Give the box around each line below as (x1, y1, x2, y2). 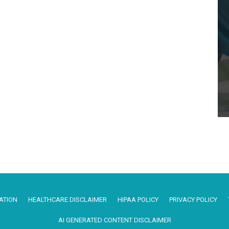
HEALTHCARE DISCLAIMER (28, 196, 107, 204)
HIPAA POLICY (118, 196, 158, 204)
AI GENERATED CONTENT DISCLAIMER (58, 216, 171, 224)
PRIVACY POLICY (169, 196, 217, 204)
